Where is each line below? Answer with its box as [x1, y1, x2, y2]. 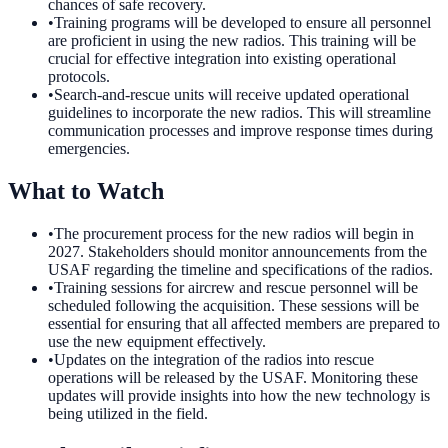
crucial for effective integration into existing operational [48, 50, 396, 68]
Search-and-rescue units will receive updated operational [54, 86, 409, 104]
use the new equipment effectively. [48, 333, 266, 351]
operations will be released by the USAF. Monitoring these [48, 369, 418, 387]
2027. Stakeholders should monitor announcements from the [48, 243, 427, 261]
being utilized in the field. [48, 405, 208, 423]
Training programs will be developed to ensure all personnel [54, 14, 431, 32]
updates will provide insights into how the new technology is [48, 387, 430, 405]
